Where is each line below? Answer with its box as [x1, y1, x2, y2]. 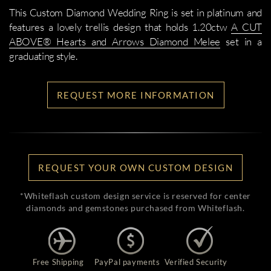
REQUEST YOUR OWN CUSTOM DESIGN [38, 162, 233, 173]
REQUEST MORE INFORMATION [56, 90, 215, 100]
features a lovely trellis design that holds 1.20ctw [9, 21, 232, 33]
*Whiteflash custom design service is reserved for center [20, 191, 251, 201]
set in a [220, 35, 262, 48]
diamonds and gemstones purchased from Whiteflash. [26, 203, 245, 213]
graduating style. [9, 50, 77, 62]
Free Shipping [32, 257, 84, 267]
